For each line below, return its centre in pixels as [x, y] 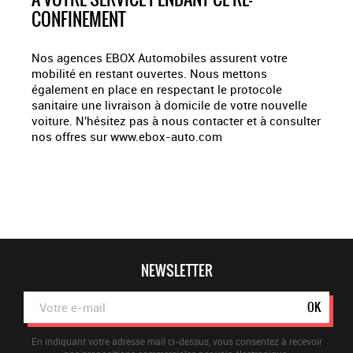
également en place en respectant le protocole [157, 89]
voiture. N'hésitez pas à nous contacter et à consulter [176, 121]
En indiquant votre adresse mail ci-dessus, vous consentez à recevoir [176, 342]
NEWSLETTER [176, 271]
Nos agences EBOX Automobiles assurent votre [160, 58]
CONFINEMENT [79, 20]
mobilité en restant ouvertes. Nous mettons [149, 74]
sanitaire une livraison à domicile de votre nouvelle [169, 105]
